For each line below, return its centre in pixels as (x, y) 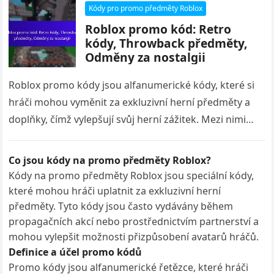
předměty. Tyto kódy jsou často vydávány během (121, 206)
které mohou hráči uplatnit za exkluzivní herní (115, 191)
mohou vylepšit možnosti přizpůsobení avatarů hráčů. (134, 237)
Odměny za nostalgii (146, 57)
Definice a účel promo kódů (76, 252)
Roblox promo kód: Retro (158, 29)
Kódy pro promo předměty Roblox (146, 8)
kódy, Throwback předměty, (166, 43)
